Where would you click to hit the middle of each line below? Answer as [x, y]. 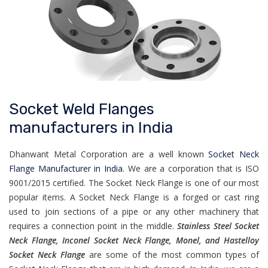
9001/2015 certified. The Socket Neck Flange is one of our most [134, 182]
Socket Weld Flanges [82, 109]
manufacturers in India [91, 127]
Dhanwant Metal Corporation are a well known [109, 154]
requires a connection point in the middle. [92, 226]
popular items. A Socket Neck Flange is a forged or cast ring [134, 197]
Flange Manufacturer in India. [68, 168]
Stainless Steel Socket [217, 226]
